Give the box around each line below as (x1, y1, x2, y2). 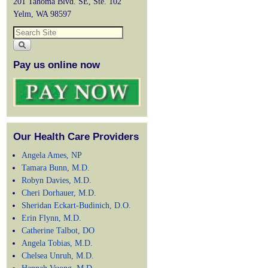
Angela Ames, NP (22, 150, 83, 160)
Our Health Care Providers (13, 130, 139, 142)
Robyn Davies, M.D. (22, 175, 92, 185)
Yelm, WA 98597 (13, 9, 71, 19)
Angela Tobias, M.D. (22, 238, 93, 248)
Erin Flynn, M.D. (22, 213, 82, 223)
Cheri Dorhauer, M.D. (22, 188, 97, 198)
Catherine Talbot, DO (22, 226, 95, 236)
